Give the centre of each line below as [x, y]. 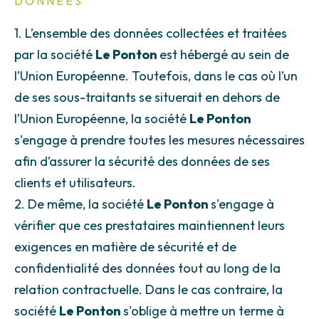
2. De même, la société [80, 204]
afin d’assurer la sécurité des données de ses [142, 162]
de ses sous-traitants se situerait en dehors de [147, 98]
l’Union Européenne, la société [102, 119]
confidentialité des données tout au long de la [147, 268]
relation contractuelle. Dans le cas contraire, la [148, 290]
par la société [55, 55]
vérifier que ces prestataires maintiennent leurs [150, 226]
